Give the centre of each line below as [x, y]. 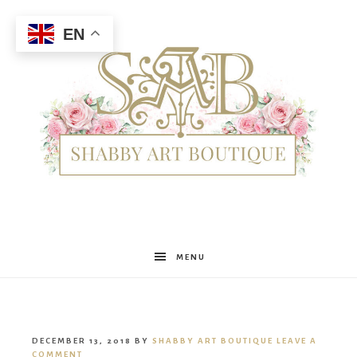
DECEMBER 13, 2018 [82, 341]
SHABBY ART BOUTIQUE [213, 341]
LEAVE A [297, 341]
